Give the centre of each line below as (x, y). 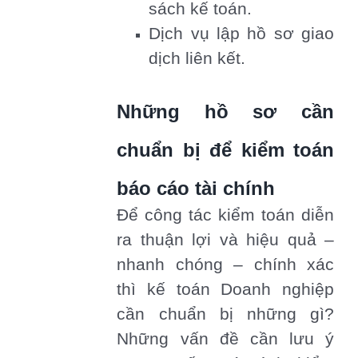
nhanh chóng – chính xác (225, 265)
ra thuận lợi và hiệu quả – (225, 240)
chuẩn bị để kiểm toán (225, 150)
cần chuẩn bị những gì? (225, 314)
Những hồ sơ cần (225, 112)
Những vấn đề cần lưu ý (225, 339)
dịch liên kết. (197, 59)
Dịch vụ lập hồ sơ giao (241, 34)
